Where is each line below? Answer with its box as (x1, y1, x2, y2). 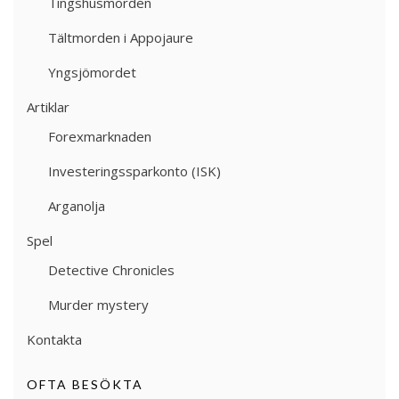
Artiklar (27, 98, 69, 117)
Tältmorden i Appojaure (48, 28, 193, 47)
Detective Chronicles (48, 261, 175, 280)
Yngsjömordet (48, 63, 136, 82)
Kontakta (27, 330, 82, 349)
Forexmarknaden (48, 127, 151, 146)
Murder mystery (48, 296, 149, 314)
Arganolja (48, 197, 105, 216)
